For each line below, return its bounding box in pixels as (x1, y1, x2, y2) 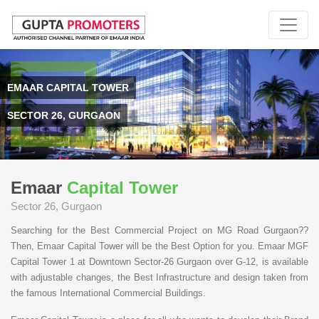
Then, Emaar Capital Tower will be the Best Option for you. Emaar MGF (11, 240, 308, 251)
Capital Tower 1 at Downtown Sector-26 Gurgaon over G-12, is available (11, 256, 308, 267)
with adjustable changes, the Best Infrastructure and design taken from (11, 271, 308, 283)
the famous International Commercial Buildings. (11, 287, 206, 298)
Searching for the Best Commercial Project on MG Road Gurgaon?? (11, 224, 308, 236)
